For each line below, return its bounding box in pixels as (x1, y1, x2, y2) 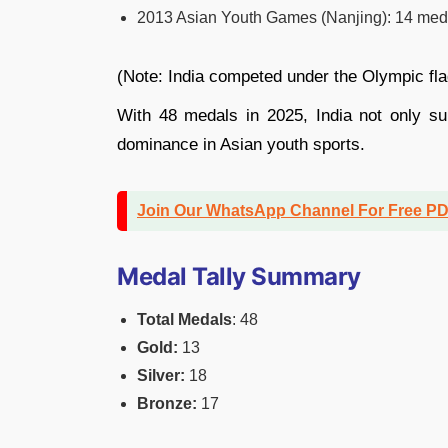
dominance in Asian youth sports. (117, 134, 365, 154)
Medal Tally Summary (117, 261, 361, 291)
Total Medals (137, 310, 232, 328)
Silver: (137, 366, 185, 384)
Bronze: (137, 394, 197, 412)
